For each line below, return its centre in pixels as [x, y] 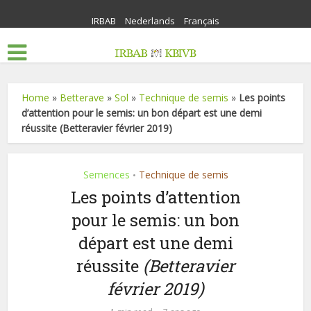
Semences [106, 175]
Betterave [82, 98]
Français [202, 21]
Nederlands [150, 21]
